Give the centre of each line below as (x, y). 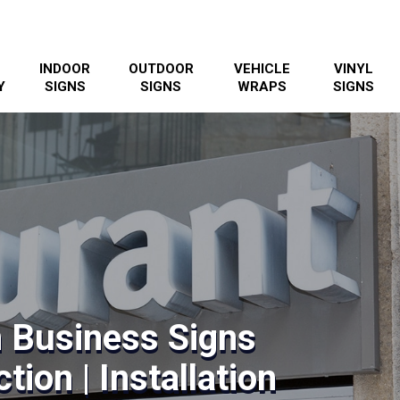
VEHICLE (262, 69)
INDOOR (65, 69)
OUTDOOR (161, 69)
